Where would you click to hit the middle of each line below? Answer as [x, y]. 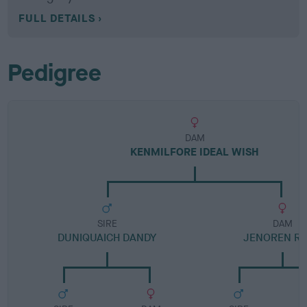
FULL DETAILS [57, 18]
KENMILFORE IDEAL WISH [195, 152]
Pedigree [55, 73]
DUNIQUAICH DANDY [107, 237]
